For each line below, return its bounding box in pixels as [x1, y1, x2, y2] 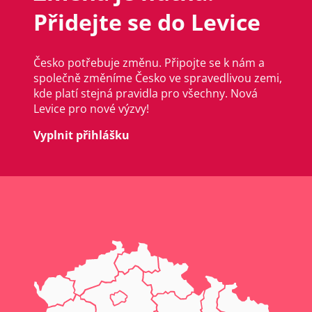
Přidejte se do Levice [33, 6, 260, 37]
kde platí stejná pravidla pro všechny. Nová [33, 86, 258, 102]
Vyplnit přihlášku [33, 127, 130, 143]
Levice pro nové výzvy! [33, 101, 149, 117]
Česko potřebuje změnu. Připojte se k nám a [33, 55, 265, 71]
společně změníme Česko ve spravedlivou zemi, [33, 70, 282, 86]
